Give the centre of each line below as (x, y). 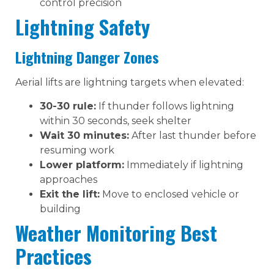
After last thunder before (193, 135)
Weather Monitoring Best (116, 232)
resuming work (77, 150)
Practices (54, 256)
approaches (68, 179)
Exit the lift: (70, 194)
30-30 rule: (68, 106)
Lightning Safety (83, 27)
